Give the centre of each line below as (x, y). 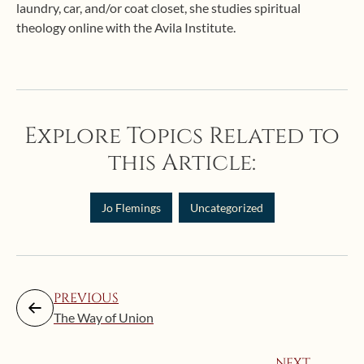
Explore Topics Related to (182, 136)
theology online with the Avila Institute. (126, 27)
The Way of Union (104, 317)
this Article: (182, 163)
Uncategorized (226, 208)
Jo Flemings (131, 208)
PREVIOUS (86, 298)
